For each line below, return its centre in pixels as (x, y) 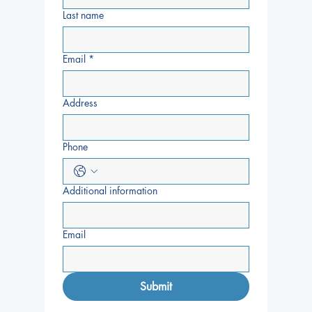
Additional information (110, 190)
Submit (156, 287)
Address (80, 103)
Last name (83, 15)
